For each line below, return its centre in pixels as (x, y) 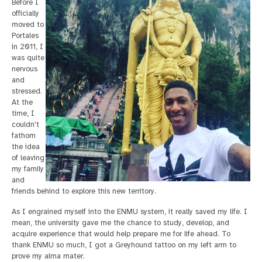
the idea (26, 147)
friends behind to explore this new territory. (84, 192)
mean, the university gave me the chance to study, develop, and (120, 223)
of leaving (28, 158)
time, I (23, 114)
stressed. (27, 92)
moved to (28, 25)
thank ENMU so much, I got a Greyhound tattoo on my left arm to (124, 245)
